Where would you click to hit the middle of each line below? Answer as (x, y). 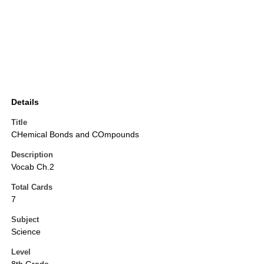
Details (25, 102)
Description (32, 155)
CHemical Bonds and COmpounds (75, 135)
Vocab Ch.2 (33, 167)
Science (26, 232)
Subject (25, 220)
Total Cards (32, 187)
